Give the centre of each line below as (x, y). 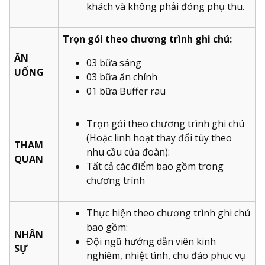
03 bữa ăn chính (122, 77)
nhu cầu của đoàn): (128, 152)
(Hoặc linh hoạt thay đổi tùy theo (159, 138)
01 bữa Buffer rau (126, 91)
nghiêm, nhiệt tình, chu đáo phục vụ (166, 255)
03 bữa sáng (115, 62)
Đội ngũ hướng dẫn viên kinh (151, 241)
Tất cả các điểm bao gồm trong (155, 166)
